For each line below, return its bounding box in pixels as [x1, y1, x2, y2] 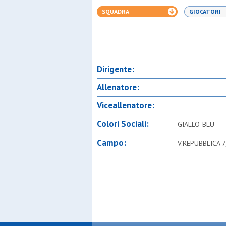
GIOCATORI [189, 8, 221, 15]
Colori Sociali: [97, 118, 149, 129]
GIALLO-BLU [178, 120, 214, 129]
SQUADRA [102, 8, 129, 15]
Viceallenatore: [97, 100, 154, 111]
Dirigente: [97, 64, 134, 75]
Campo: [97, 137, 126, 148]
